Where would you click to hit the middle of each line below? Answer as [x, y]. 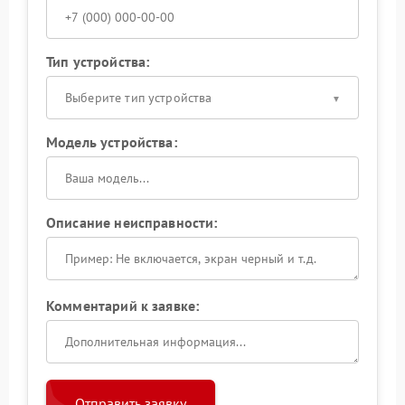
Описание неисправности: [132, 223]
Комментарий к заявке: [123, 306]
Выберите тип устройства [139, 98]
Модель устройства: [112, 142]
